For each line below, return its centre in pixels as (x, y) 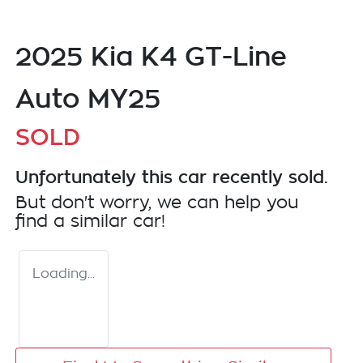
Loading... (64, 274)
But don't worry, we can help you (157, 203)
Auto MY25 (88, 98)
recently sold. (267, 177)
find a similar (74, 222)
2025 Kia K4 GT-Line (151, 56)
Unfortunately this (97, 177)
